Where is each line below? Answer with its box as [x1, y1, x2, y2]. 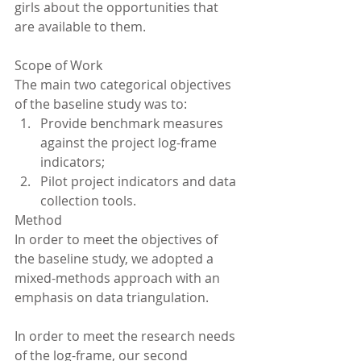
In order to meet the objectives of [15, 230, 221, 248]
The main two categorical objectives [15, 76, 234, 93]
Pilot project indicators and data [40, 172, 239, 190]
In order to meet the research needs [15, 327, 239, 345]
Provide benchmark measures [40, 114, 226, 132]
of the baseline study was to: [15, 95, 190, 113]
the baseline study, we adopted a [15, 250, 217, 268]
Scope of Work [15, 56, 102, 74]
